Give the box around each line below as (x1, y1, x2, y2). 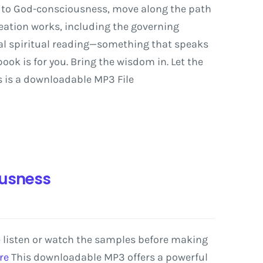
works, (31, 20, 62, 33)
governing (130, 20, 179, 33)
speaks (174, 38, 208, 50)
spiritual (8, 38, 50, 50)
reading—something (52, 38, 149, 50)
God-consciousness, (13, 2, 110, 15)
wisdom (116, 55, 155, 68)
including (64, 20, 110, 33)
